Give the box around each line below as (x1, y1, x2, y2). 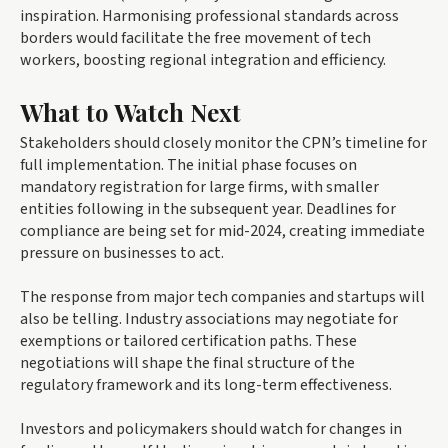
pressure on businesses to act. (20, 242, 224, 265)
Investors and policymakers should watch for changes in (20, 418, 402, 441)
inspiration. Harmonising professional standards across (20, 5, 399, 28)
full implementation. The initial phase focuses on (20, 154, 357, 177)
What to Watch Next (20, 96, 241, 129)
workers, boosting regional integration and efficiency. (20, 49, 386, 72)
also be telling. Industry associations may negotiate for (20, 308, 398, 331)
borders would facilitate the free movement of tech (20, 27, 371, 50)
